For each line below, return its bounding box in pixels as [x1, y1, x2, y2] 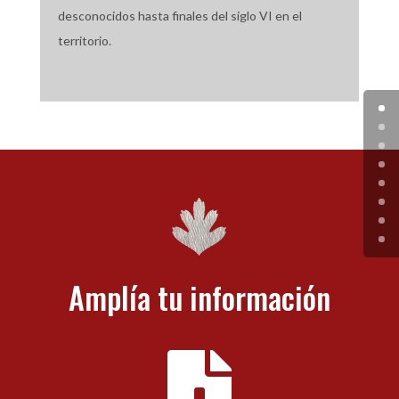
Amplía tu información [68, 274, 330, 321]
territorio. [57, 33, 111, 49]
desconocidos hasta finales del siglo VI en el [57, 8, 302, 24]
